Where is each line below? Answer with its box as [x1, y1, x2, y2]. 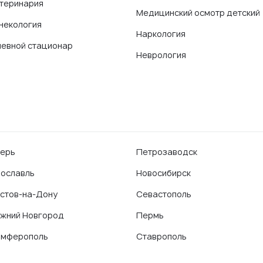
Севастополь [136, 188, 191, 200]
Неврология [136, 49, 186, 60]
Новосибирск [136, 167, 191, 178]
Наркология [136, 28, 186, 39]
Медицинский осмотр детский [136, 7, 260, 18]
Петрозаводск [136, 146, 197, 157]
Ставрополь [136, 231, 187, 242]
